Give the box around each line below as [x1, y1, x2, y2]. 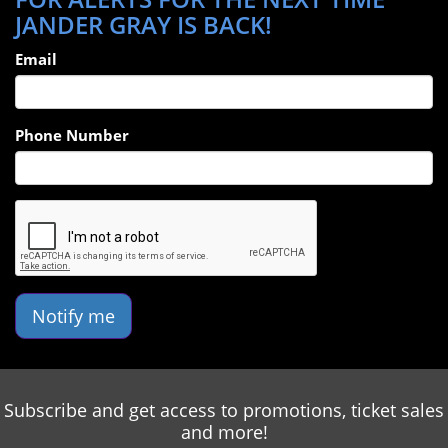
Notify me [32, 303, 115, 328]
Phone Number [15, 124, 129, 145]
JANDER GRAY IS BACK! [15, 7, 272, 41]
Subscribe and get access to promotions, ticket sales [4, 397, 444, 422]
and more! [180, 419, 268, 444]
